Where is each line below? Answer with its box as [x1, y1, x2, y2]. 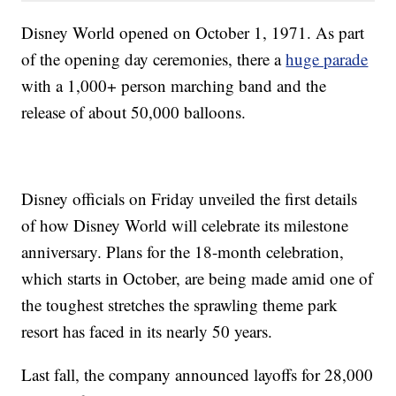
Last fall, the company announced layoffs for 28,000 [21, 362, 374, 385]
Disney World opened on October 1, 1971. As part [21, 20, 365, 43]
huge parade [286, 47, 369, 70]
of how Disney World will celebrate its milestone [21, 213, 349, 236]
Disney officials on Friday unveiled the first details [21, 187, 358, 209]
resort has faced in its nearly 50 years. [21, 319, 273, 342]
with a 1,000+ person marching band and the [21, 73, 327, 96]
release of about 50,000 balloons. [21, 100, 247, 123]
